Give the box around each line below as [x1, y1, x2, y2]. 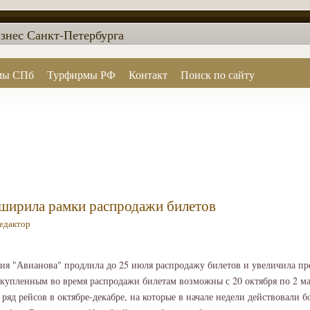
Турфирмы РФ [46, 67, 116, 82]
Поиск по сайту [181, 67, 255, 82]
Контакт [129, 67, 168, 82]
